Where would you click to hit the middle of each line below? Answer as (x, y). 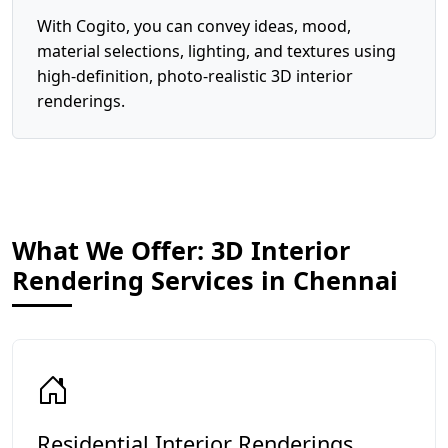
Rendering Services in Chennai (205, 280)
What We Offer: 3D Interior (181, 250)
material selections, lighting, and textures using (216, 51)
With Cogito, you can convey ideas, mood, (194, 26)
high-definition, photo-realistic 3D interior (195, 76)
